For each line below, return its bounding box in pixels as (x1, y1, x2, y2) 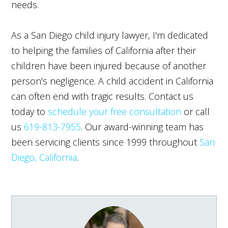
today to (11, 105, 48, 118)
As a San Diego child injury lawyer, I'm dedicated (11, 28, 209, 41)
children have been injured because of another (11, 59, 207, 72)
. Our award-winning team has (81, 120, 204, 133)
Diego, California (11, 151, 77, 163)
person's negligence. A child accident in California (11, 74, 214, 87)
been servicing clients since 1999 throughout (11, 135, 200, 148)
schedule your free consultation (48, 105, 182, 118)
